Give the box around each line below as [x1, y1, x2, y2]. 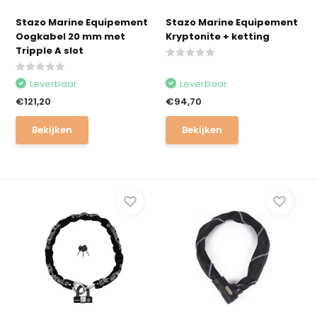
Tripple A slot [16, 44, 84, 57]
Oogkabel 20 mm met [16, 30, 126, 43]
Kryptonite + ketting [166, 30, 270, 43]
